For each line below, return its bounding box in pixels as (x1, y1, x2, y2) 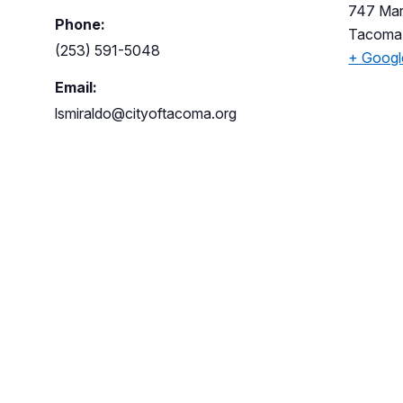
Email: (54, 78, 97, 96)
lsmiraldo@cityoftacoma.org (54, 104, 237, 122)
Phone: (54, 15, 105, 33)
